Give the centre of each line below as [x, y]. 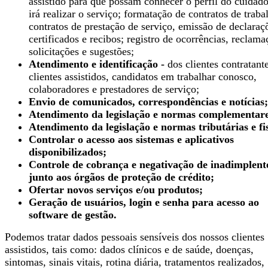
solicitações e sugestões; [81, 51]
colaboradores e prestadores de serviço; [114, 89]
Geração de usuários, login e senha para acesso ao [144, 202]
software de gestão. [73, 214]
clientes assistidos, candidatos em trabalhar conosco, [143, 76]
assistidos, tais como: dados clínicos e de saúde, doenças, [129, 249]
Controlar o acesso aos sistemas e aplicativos [131, 139]
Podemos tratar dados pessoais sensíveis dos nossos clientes [135, 237]
